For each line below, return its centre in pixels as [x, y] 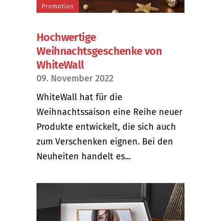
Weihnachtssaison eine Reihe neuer [110, 112]
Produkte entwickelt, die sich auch [106, 127]
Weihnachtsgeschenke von [99, 51]
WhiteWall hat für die [79, 97]
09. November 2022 [75, 78]
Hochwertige [66, 37]
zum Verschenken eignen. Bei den [105, 141]
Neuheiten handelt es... [84, 156]
